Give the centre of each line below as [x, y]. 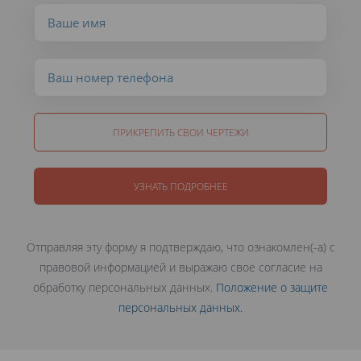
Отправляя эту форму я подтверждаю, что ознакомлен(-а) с [180, 247]
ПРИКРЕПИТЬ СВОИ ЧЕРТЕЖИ [180, 133]
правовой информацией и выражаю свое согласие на [180, 268]
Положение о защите [272, 288]
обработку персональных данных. [124, 288]
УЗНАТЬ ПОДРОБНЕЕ [180, 187]
